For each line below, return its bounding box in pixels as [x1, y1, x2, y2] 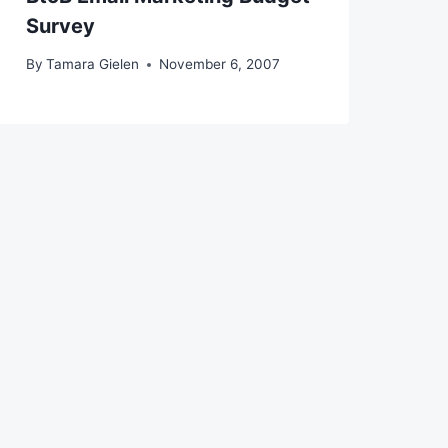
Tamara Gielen [45, 56, 139, 73]
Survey [25, 13, 95, 38]
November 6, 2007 [158, 56, 280, 73]
